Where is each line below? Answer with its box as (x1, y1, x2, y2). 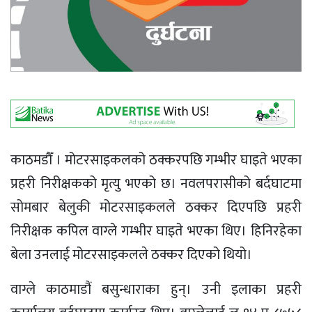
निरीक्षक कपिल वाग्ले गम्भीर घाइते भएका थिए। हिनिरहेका (10, 219, 302, 243)
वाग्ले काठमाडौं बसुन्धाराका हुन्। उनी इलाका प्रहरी (10, 277, 302, 302)
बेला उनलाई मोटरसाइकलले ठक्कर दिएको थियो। (10, 242, 252, 267)
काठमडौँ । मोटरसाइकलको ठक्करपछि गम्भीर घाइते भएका (10, 148, 302, 172)
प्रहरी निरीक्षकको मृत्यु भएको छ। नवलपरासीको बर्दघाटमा (10, 171, 302, 196)
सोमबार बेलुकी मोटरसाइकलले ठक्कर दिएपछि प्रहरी (10, 195, 302, 219)
